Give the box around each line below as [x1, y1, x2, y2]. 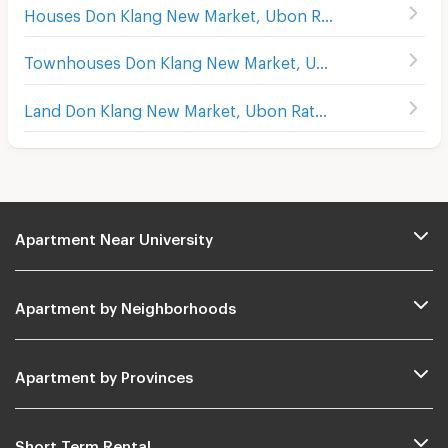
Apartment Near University [15, 229, 213, 242]
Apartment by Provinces [15, 367, 193, 380]
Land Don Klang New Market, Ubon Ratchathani [314, 100, 327, 114]
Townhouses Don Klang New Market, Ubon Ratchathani [315, 53, 328, 67]
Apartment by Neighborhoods [15, 298, 236, 311]
